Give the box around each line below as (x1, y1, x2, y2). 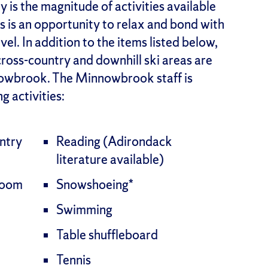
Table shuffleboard (56, 226, 159, 243)
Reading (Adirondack (56, 132, 173, 150)
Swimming (56, 200, 113, 218)
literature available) (56, 150, 165, 168)
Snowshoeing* (56, 175, 134, 193)
